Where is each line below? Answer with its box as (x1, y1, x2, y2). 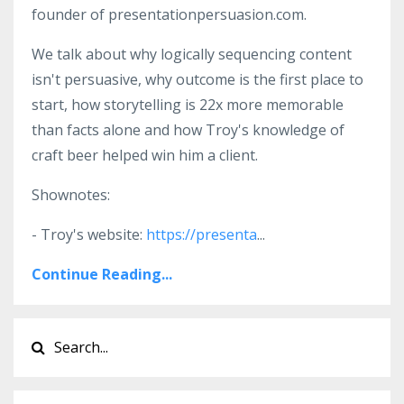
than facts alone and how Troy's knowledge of (32, 120, 344, 141)
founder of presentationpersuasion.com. (32, 5, 307, 25)
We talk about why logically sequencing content (32, 44, 352, 65)
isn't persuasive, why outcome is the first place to (32, 69, 363, 90)
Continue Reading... (32, 264, 172, 285)
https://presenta (146, 225, 257, 245)
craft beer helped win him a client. (32, 145, 258, 166)
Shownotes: (32, 185, 110, 206)
